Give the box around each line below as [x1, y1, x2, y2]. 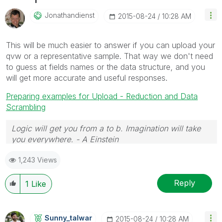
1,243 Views [18, 155, 57, 164]
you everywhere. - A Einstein [11, 134, 118, 144]
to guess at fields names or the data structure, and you [6, 61, 205, 72]
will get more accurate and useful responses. [6, 72, 167, 83]
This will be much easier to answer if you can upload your [6, 40, 215, 50]
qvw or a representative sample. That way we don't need [6, 51, 213, 61]
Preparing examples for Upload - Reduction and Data [6, 91, 198, 101]
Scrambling [6, 102, 46, 112]
